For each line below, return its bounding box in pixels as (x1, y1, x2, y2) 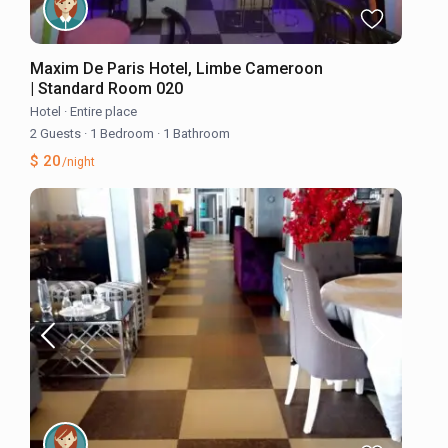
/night (59, 155, 96, 170)
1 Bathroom (160, 126, 231, 142)
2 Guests (30, 126, 85, 142)
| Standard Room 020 (30, 79, 184, 99)
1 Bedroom (87, 126, 158, 142)
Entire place (70, 104, 138, 120)
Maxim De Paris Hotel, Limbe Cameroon (30, 59, 324, 79)
